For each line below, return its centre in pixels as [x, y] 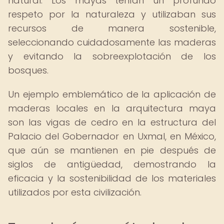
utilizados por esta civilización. [75, 192]
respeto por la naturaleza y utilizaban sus [112, 14]
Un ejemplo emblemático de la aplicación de [112, 94]
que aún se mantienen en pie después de [112, 150]
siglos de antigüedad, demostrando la [112, 164]
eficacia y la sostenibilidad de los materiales [112, 178]
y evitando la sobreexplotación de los [112, 56]
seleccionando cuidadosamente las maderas [112, 42]
